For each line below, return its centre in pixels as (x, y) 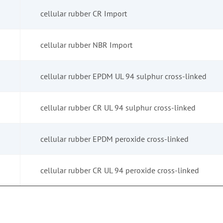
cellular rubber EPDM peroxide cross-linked (114, 139)
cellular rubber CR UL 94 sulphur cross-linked (118, 108)
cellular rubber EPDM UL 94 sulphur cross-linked (123, 76)
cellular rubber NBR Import (86, 45)
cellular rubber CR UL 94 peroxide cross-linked (120, 170)
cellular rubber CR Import (84, 14)
